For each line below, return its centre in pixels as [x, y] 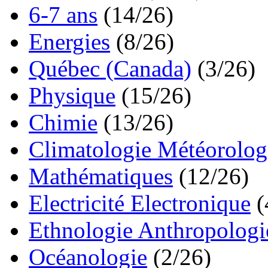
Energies [69, 42]
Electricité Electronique [140, 203]
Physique [72, 96]
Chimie [63, 123]
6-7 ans [63, 15]
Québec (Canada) [110, 69]
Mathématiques [101, 176]
